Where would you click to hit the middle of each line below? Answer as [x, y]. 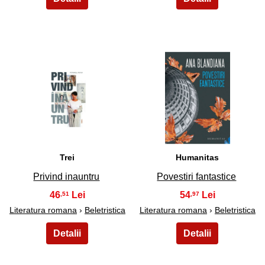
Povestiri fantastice [197, 177]
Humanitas [198, 157]
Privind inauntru [67, 177]
